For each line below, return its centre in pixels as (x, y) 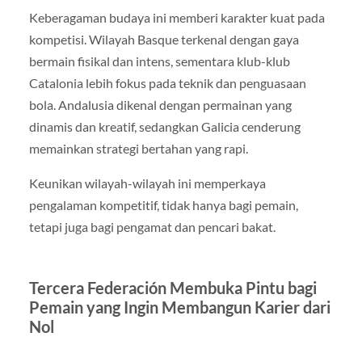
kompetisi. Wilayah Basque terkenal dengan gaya (164, 40)
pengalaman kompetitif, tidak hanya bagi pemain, (163, 205)
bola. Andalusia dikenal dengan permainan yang (160, 105)
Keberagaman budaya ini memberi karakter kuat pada (177, 18)
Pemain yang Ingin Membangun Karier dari (179, 307)
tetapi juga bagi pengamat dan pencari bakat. (152, 227)
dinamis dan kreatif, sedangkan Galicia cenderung (164, 127)
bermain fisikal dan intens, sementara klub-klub (159, 61)
